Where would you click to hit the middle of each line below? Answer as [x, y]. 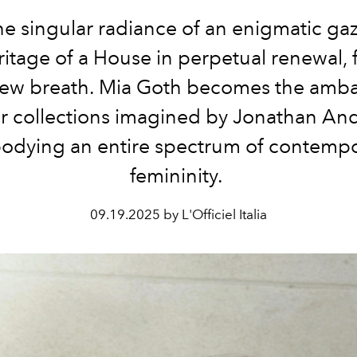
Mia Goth [140, 87]
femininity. [178, 175]
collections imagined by [120, 116]
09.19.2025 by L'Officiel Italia [178, 214]
